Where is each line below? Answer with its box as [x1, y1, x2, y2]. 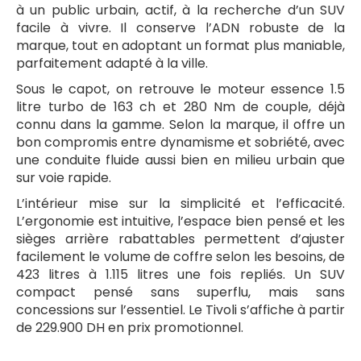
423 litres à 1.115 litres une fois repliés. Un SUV [16, 264, 345, 284]
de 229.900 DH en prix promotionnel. [16, 317, 243, 337]
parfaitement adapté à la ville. [16, 53, 208, 73]
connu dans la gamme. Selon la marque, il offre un [16, 114, 345, 134]
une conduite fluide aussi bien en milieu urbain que [16, 150, 345, 169]
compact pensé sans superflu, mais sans [16, 282, 345, 301]
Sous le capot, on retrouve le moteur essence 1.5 [16, 79, 345, 98]
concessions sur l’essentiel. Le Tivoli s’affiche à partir [16, 300, 345, 319]
